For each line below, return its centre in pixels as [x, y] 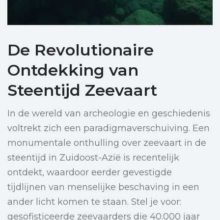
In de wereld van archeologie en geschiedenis [109, 114]
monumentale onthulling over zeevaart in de [107, 143]
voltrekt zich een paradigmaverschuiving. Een [109, 128]
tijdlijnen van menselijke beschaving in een [103, 187]
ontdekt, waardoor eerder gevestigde [90, 173]
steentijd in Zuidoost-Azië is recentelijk [93, 158]
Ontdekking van [73, 70]
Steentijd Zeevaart [82, 90]
